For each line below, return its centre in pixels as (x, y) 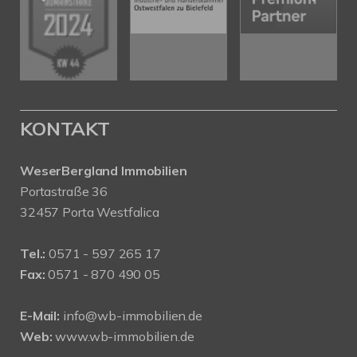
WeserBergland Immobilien (104, 170)
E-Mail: (40, 315)
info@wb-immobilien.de (132, 315)
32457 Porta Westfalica (90, 212)
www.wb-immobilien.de (125, 336)
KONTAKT (65, 128)
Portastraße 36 (64, 191)
